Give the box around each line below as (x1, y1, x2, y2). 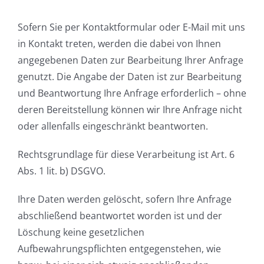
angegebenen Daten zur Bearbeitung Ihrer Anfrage (18, 53, 243, 67)
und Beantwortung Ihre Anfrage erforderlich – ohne (18, 86, 246, 100)
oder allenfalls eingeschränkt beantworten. (18, 119, 208, 133)
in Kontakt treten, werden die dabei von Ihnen (18, 37, 221, 50)
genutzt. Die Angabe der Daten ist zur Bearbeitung (18, 70, 242, 83)
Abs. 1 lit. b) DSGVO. (18, 164, 105, 177)
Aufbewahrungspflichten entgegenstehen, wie (18, 242, 221, 255)
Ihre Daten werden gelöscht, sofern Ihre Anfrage (18, 192, 232, 206)
